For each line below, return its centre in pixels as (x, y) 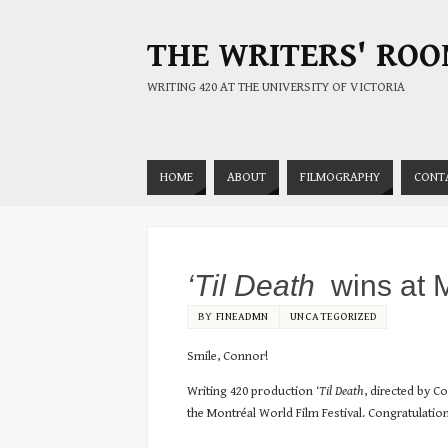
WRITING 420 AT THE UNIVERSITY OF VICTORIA (276, 87)
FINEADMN (242, 316)
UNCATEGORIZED (332, 316)
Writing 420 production (251, 392)
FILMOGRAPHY (340, 177)
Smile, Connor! (227, 357)
